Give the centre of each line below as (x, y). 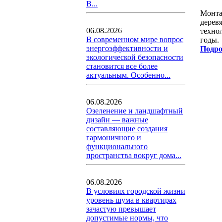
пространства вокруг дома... (134, 155)
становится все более (122, 66)
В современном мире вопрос (135, 39)
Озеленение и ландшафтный (135, 111)
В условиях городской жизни (136, 191)
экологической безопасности (135, 57)
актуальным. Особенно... (128, 75)
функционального (117, 146)
